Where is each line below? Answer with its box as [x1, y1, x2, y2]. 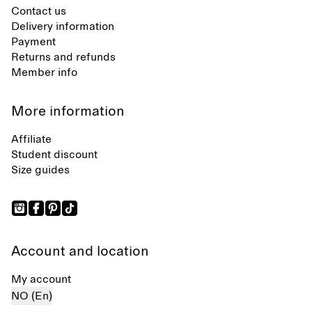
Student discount [11, 149, 97, 160]
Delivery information [11, 21, 114, 32]
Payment [11, 36, 56, 47]
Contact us [11, 6, 66, 17]
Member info [11, 67, 77, 78]
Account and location [11, 244, 149, 258]
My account [11, 274, 71, 285]
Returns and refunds [11, 52, 116, 63]
